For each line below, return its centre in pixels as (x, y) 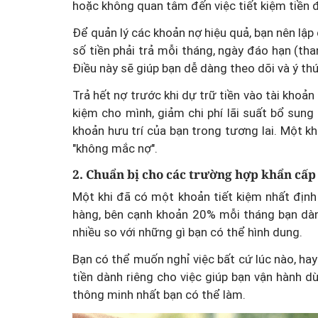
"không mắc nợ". (115, 148)
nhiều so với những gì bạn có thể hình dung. (187, 232)
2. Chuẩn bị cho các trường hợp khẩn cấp (194, 174)
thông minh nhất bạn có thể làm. (159, 295)
